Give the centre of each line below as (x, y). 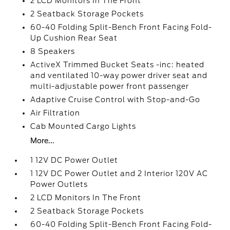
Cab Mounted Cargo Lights (83, 126)
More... (43, 141)
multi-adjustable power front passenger (110, 86)
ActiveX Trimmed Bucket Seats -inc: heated (118, 65)
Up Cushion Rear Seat (74, 38)
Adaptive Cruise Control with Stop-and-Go (116, 100)
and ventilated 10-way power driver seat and (119, 75)
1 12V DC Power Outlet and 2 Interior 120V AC (119, 174)
